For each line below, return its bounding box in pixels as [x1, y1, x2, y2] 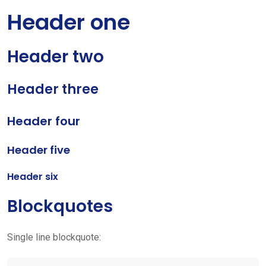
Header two [7, 45, 104, 68]
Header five [7, 142, 70, 157]
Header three [7, 80, 99, 99]
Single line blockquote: [7, 232, 101, 243]
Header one [7, 7, 130, 37]
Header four [7, 113, 80, 129]
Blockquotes [7, 195, 113, 218]
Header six [7, 170, 58, 183]
